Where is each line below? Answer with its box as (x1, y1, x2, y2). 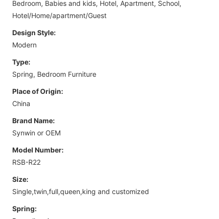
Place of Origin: (12, 87, 63, 95)
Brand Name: (12, 116, 55, 125)
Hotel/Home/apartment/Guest (12, 11, 107, 20)
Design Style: (12, 28, 56, 37)
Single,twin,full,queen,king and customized (12, 187, 149, 196)
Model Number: (12, 145, 64, 154)
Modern (12, 40, 37, 49)
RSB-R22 (12, 157, 41, 166)
